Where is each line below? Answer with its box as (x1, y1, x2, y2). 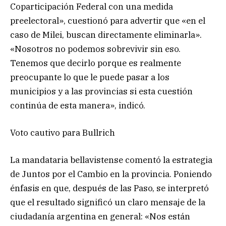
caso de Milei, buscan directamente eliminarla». (10, 29, 202, 40)
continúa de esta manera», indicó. (10, 99, 149, 111)
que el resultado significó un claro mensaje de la (10, 197, 205, 208)
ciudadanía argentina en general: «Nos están (10, 211, 190, 222)
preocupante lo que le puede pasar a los (10, 71, 169, 83)
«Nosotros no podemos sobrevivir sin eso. (10, 43, 181, 54)
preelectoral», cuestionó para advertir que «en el (10, 15, 205, 26)
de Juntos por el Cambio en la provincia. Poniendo (10, 168, 212, 180)
